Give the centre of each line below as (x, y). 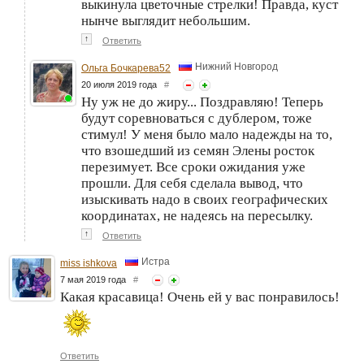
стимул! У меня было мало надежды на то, (207, 134)
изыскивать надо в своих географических (205, 199)
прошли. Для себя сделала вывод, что (192, 183)
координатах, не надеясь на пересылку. (197, 215)
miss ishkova (89, 263)
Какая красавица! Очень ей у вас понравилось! (200, 297)
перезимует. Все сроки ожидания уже (193, 167)
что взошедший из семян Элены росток (198, 150)
